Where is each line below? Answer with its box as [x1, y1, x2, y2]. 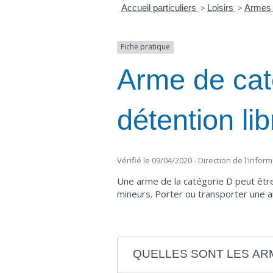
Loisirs [207, 2, 236, 13]
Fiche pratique [121, 41, 170, 52]
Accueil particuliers [121, 2, 199, 13]
